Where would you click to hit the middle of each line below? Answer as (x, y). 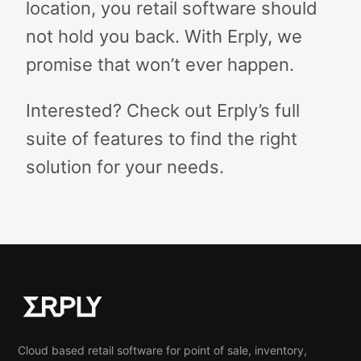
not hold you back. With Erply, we (164, 36)
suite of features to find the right (162, 139)
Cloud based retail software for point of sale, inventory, (162, 351)
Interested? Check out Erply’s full (163, 110)
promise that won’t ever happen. (160, 64)
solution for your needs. (125, 167)
